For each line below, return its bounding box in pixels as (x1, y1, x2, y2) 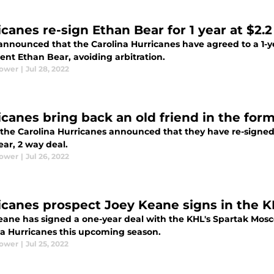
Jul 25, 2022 (26, 239, 68, 249)
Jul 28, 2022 (26, 64, 69, 74)
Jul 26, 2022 (26, 152, 69, 161)
